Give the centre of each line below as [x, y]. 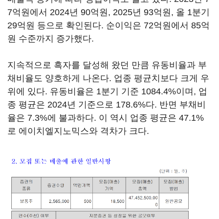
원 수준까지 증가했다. [51, 39]
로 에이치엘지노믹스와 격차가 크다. [78, 131]
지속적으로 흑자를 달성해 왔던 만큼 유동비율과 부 [107, 65]
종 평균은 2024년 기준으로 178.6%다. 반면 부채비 [107, 105]
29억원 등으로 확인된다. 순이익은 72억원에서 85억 [109, 25]
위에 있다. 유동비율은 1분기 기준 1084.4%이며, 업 [107, 91]
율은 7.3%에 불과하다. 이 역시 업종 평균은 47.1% [106, 118]
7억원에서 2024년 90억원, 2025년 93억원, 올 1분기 [109, 12]
